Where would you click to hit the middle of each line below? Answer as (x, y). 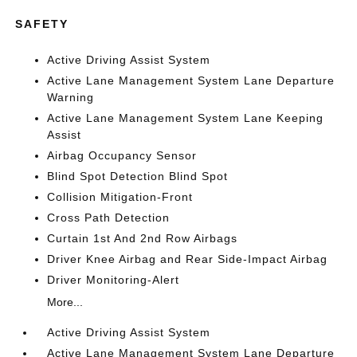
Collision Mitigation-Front (120, 197)
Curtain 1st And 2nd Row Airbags (143, 238)
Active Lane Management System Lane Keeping (186, 118)
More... (65, 302)
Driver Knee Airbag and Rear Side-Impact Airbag (188, 259)
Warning (71, 97)
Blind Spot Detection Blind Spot (138, 176)
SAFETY (42, 24)
